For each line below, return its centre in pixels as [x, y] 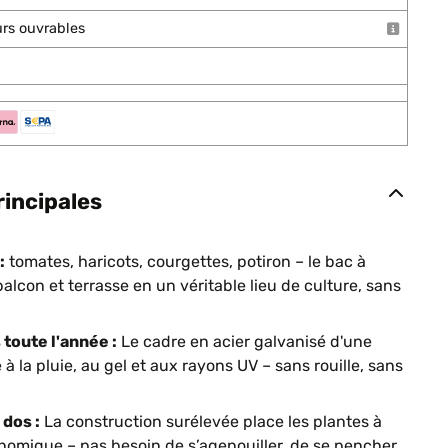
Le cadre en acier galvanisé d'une [244, 341]
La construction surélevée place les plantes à [211, 421]
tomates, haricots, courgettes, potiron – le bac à [185, 261]
